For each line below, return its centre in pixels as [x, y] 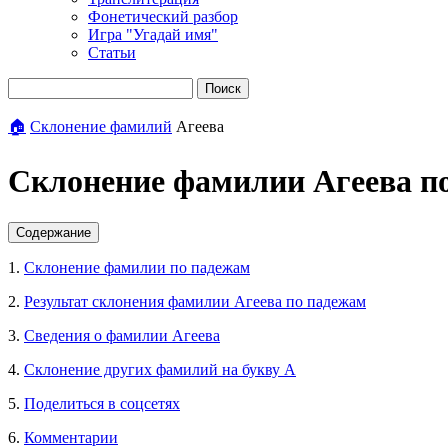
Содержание [53, 232]
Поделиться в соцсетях [102, 403]
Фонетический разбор [163, 16]
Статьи [112, 52]
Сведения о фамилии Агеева [122, 335]
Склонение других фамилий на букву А [160, 369]
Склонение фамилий [101, 126]
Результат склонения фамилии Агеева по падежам [195, 301]
